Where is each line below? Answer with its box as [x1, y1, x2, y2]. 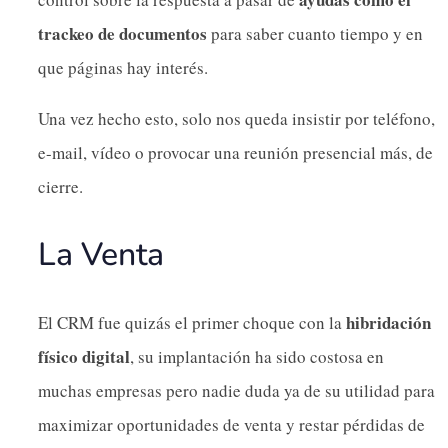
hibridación [346, 309, 431, 335]
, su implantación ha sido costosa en [130, 344, 384, 368]
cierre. [38, 174, 83, 198]
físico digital [38, 343, 130, 369]
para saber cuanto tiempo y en [207, 21, 423, 45]
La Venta [38, 232, 164, 276]
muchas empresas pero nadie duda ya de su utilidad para [38, 378, 435, 402]
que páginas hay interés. [38, 55, 208, 79]
